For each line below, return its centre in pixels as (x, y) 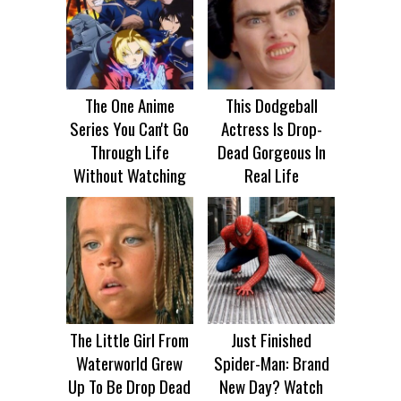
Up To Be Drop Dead (130, 385)
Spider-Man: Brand (271, 362)
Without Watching (129, 175)
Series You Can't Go (130, 128)
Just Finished (272, 339)
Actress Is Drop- (271, 128)
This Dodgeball (271, 105)
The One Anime (129, 105)
